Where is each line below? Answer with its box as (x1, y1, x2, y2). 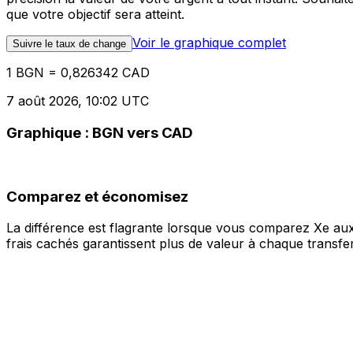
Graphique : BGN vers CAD (6, 124, 193, 143)
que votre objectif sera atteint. (6, 6, 184, 23)
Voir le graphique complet (132, 35, 286, 51)
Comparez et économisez (6, 187, 188, 206)
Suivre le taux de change (13, 38, 126, 50)
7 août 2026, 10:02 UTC (6, 93, 149, 110)
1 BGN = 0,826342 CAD (6, 65, 150, 81)
